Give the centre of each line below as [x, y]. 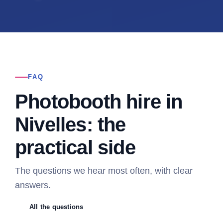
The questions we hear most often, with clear [104, 170]
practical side [75, 147]
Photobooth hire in [99, 101]
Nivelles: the [70, 124]
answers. [33, 185]
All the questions [56, 207]
